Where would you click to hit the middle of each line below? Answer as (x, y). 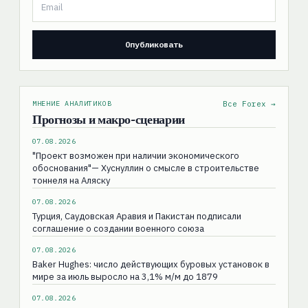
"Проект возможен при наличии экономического (135, 155)
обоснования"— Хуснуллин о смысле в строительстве (145, 168)
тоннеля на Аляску (71, 180)
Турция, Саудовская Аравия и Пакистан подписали (136, 216)
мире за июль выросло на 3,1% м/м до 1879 (125, 276)
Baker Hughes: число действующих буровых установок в (151, 264)
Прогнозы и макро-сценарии (108, 119)
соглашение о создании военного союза (118, 228)
